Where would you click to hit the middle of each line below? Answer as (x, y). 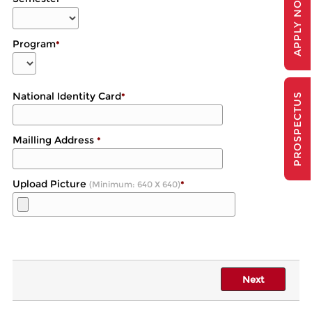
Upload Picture (50, 184)
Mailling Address (54, 140)
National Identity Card (67, 96)
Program (34, 44)
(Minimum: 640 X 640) (134, 184)
